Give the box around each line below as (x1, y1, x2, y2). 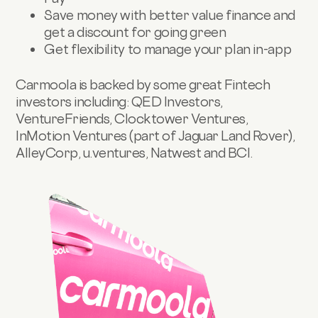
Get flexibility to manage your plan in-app (44, 41, 292, 57)
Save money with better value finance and (44, 7, 296, 23)
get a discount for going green (44, 24, 226, 40)
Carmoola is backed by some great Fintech (16, 76, 270, 92)
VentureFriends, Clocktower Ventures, (16, 110, 248, 126)
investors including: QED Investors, (16, 93, 223, 109)
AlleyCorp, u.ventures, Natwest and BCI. (16, 144, 253, 160)
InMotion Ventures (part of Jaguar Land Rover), (16, 127, 295, 143)
